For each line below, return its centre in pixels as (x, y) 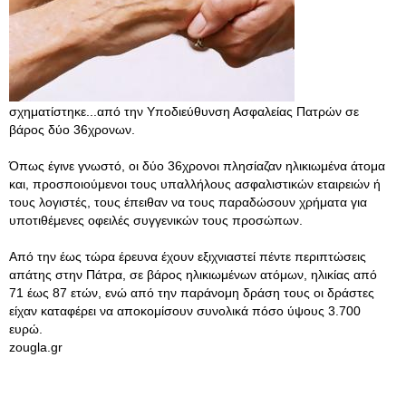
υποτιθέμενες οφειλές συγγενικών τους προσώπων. (156, 220)
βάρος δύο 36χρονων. (72, 130)
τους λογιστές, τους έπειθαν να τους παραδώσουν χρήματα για (188, 202)
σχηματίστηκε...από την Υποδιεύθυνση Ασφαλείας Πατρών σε (184, 111)
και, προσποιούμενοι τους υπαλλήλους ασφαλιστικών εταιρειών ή (195, 184)
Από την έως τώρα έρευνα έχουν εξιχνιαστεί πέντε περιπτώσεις (188, 256)
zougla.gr (36, 347)
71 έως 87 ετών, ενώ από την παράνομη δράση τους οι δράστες (192, 293)
